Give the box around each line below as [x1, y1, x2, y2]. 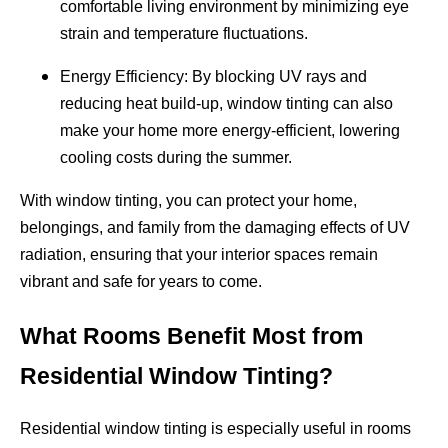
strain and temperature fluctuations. [60, 25, 308, 43]
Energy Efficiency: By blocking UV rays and [60, 68, 367, 86]
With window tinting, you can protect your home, [20, 192, 357, 210]
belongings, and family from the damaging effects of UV [20, 219, 410, 237]
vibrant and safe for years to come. [20, 273, 262, 291]
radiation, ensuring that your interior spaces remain [20, 246, 378, 264]
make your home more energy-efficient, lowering [60, 122, 400, 140]
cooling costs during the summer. [60, 149, 292, 167]
